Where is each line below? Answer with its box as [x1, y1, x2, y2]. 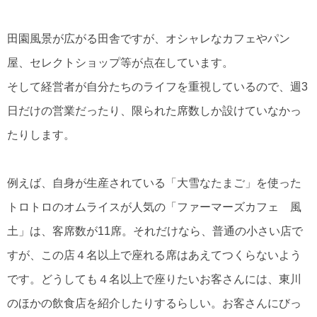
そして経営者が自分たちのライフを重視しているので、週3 [7, 80, 308, 93]
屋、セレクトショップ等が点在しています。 [7, 56, 234, 69]
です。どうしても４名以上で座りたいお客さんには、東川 [7, 273, 301, 286]
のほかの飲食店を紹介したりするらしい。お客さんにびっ [7, 297, 301, 310]
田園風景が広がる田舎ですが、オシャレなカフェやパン [7, 32, 290, 45]
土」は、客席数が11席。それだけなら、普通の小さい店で [7, 225, 303, 238]
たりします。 [7, 128, 75, 141]
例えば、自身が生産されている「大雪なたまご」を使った [7, 177, 301, 190]
